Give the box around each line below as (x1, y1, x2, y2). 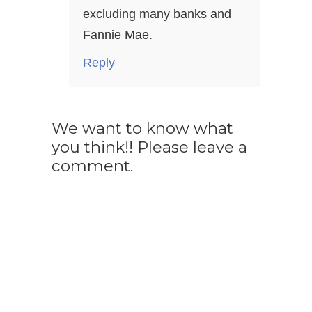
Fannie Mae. (83, 28, 153, 42)
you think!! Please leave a (52, 137, 247, 157)
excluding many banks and (83, 7, 231, 22)
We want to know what (52, 118, 233, 139)
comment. (52, 156, 133, 176)
